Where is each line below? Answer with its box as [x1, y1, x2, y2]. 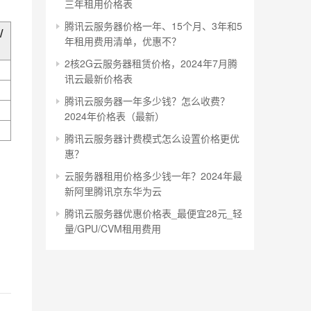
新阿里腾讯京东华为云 [65, 183, 162, 198]
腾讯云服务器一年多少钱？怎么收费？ [65, 93, 230, 108]
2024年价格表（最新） [65, 108, 165, 123]
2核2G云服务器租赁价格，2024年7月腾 [65, 56, 237, 70]
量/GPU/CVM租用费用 [65, 221, 161, 235]
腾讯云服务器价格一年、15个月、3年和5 [65, 18, 242, 33]
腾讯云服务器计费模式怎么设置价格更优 [65, 131, 239, 145]
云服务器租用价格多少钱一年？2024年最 [65, 168, 242, 183]
